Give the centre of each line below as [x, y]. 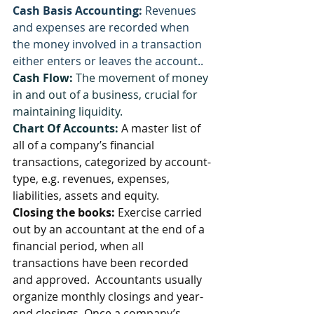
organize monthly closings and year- [108, 296]
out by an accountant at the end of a [110, 229]
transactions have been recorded [102, 263]
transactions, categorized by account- [112, 162]
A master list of [162, 128]
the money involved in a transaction [109, 44]
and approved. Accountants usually [109, 280]
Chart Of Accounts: [67, 128]
